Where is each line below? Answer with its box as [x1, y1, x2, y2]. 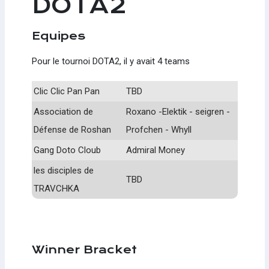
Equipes [31, 29, 85, 42]
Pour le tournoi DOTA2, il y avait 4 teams [31, 55, 192, 67]
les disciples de [34, 165, 94, 176]
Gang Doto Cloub [34, 144, 101, 156]
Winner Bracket [31, 243, 137, 256]
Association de [34, 106, 93, 117]
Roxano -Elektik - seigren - [126, 106, 230, 117]
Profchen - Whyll [126, 124, 192, 135]
